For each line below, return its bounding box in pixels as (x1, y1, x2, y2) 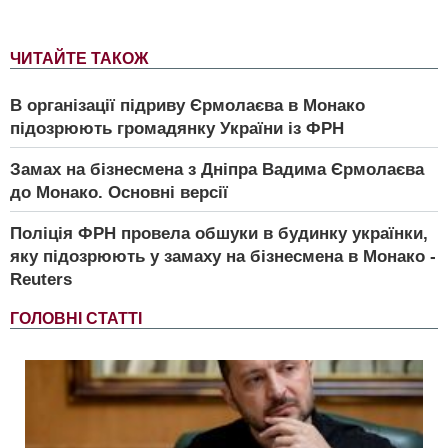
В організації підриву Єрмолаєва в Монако (10, 95, 365, 115)
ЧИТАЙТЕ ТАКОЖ (10, 49, 148, 67)
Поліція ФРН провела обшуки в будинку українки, (10, 223, 428, 243)
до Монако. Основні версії (10, 182, 228, 202)
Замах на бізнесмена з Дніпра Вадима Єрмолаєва (10, 159, 424, 179)
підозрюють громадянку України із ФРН (10, 118, 344, 138)
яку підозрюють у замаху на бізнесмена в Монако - (10, 246, 436, 266)
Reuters (10, 269, 72, 289)
